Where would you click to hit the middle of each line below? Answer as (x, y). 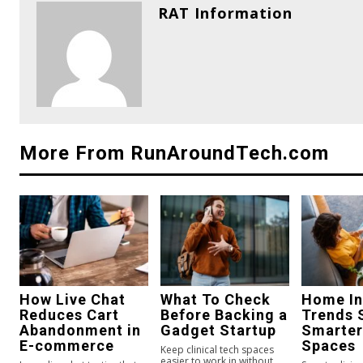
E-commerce (67, 345)
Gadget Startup (219, 330)
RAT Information (225, 13)
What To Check (216, 299)
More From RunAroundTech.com (174, 154)
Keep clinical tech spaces (218, 349)
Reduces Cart (69, 314)
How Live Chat (73, 299)
